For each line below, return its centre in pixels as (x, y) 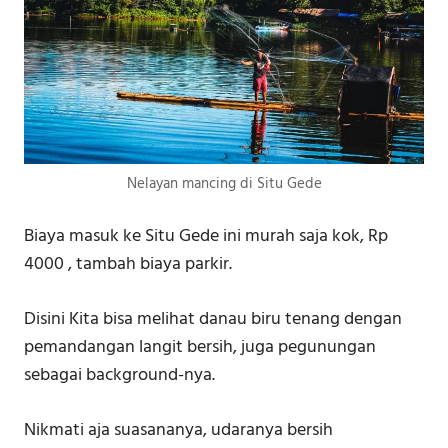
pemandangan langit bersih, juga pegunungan (200, 348)
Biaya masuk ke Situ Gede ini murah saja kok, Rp (206, 237)
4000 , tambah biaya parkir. (128, 265)
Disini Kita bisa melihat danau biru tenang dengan (213, 320)
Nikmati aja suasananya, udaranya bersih (178, 431)
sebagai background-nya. (119, 376)
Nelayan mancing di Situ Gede (224, 184)
